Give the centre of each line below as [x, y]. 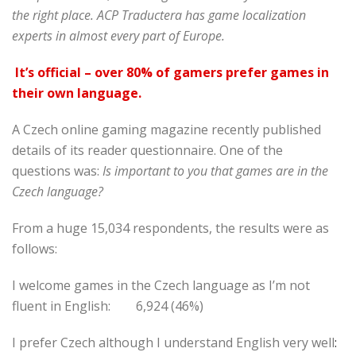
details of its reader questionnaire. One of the [147, 150]
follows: [35, 248]
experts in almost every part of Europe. [118, 35]
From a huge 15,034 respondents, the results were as [170, 228]
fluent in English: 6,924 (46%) [108, 306]
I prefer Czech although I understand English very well [173, 342]
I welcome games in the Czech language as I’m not [161, 285]
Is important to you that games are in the [215, 170]
